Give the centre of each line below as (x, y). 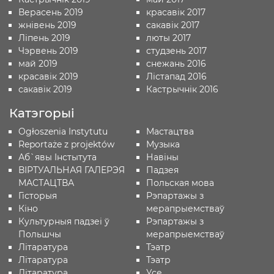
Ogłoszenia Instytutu (63, 131)
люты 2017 (168, 38)
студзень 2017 (176, 51)
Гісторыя (38, 196)
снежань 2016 (176, 64)
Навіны (162, 157)
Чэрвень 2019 (48, 51)
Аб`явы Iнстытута (57, 157)
